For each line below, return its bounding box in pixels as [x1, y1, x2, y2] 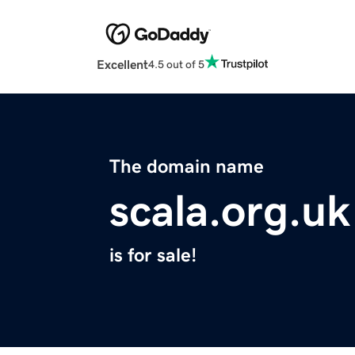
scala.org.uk [109, 189, 350, 234]
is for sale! [109, 246, 197, 265]
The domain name [109, 157, 264, 177]
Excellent [97, 58, 148, 71]
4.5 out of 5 [148, 58, 204, 70]
